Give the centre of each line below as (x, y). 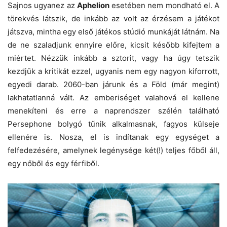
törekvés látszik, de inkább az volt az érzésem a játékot (113, 18)
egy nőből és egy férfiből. (53, 163)
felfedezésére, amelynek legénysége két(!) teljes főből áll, (113, 150)
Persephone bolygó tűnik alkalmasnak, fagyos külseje (113, 124)
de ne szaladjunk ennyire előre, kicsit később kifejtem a (113, 45)
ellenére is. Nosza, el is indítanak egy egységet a (113, 137)
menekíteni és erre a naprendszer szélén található (113, 110)
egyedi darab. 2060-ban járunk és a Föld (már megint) (113, 84)
